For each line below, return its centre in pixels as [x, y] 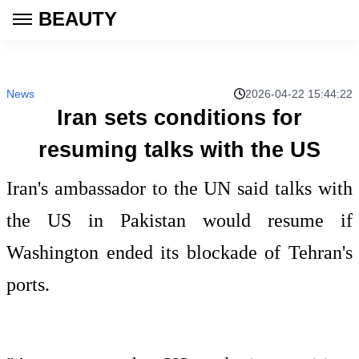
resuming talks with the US [179, 150]
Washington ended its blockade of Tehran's [179, 252]
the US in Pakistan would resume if [179, 220]
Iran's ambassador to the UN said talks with [179, 188]
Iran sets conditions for [179, 118]
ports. [28, 284]
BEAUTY [78, 19]
